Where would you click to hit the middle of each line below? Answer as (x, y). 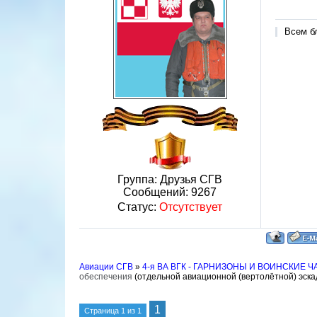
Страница (103, 311)
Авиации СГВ (106, 267)
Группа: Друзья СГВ (170, 179)
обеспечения (106, 277)
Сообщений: (157, 192)
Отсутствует (191, 207)
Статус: (138, 207)
